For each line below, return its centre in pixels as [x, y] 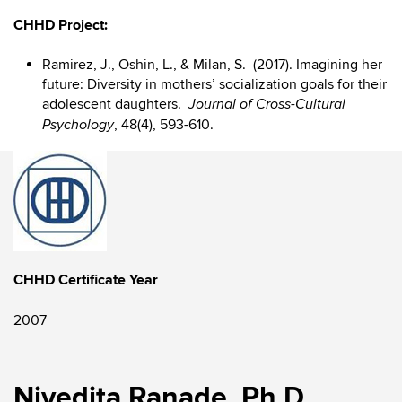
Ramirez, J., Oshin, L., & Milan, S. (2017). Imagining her [212, 65]
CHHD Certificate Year [86, 280]
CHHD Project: [61, 25]
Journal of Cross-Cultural [267, 105]
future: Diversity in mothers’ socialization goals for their [214, 84]
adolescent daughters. [115, 104]
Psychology [78, 125]
